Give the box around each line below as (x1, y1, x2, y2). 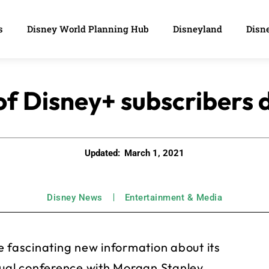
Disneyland (173, 23, 222, 35)
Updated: (85, 147, 120, 159)
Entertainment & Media (124, 192, 222, 204)
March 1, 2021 (124, 148, 184, 159)
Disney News (47, 192, 103, 204)
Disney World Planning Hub (27, 23, 149, 35)
